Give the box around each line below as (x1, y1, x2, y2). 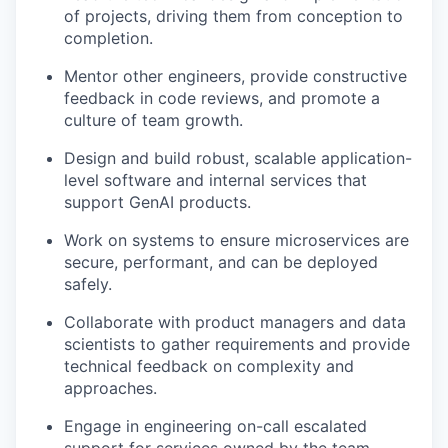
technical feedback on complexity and (64, 356, 354, 376)
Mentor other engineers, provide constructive (64, 66, 407, 86)
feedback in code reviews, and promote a (64, 88, 380, 108)
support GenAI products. (64, 192, 251, 212)
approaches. (64, 378, 157, 398)
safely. (64, 274, 112, 294)
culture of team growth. (64, 110, 243, 130)
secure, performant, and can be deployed (64, 252, 378, 272)
